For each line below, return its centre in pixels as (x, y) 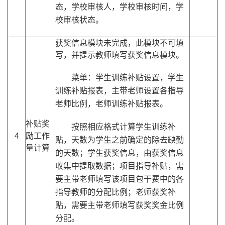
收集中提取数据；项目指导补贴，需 (120, 166)
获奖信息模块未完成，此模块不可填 (120, 43)
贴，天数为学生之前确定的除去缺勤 (120, 140)
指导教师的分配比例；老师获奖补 (116, 192)
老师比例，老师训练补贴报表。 (111, 104)
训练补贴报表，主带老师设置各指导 (120, 91)
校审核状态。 (79, 20)
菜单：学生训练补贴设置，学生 (128, 78)
